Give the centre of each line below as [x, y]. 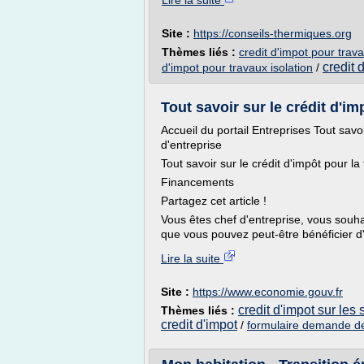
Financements [197, 182]
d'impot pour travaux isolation [237, 67]
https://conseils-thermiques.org [273, 33]
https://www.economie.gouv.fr [268, 292]
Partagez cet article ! [214, 201]
